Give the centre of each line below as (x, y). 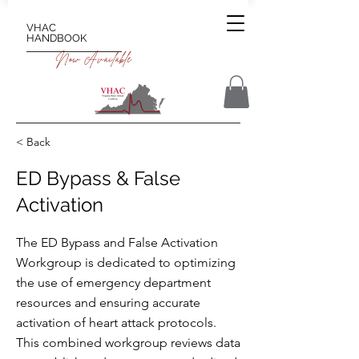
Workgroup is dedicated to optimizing (126, 262)
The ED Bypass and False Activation (117, 242)
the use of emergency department (113, 282)
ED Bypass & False (98, 178)
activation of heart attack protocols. (116, 322)
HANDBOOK (56, 38)
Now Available (94, 59)
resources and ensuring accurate (108, 302)
